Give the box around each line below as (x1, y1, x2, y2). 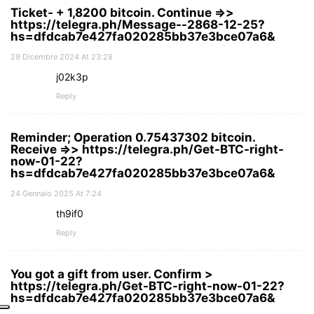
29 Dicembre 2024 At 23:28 (11, 51, 113, 62)
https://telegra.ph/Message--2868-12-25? (11, 17, 265, 32)
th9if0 (56, 207, 83, 219)
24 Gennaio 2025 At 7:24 (11, 188, 102, 198)
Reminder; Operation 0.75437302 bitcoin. (11, 130, 255, 144)
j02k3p (56, 70, 88, 83)
